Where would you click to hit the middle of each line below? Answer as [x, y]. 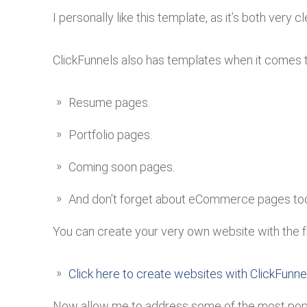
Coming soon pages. [122, 167]
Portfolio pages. [110, 135]
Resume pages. [109, 103]
